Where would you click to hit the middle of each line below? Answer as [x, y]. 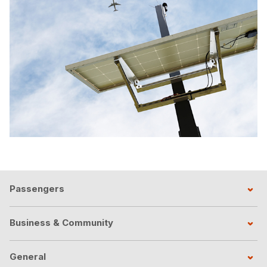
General [28, 256]
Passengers [37, 188]
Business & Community [61, 222]
